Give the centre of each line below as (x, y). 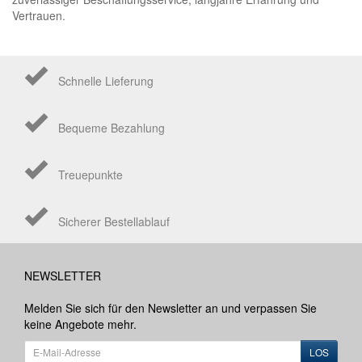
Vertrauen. (39, 15)
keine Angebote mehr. (80, 324)
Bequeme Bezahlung (112, 127)
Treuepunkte (90, 174)
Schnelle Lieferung (106, 80)
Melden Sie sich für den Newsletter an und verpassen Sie (170, 307)
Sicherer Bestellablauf (114, 221)
